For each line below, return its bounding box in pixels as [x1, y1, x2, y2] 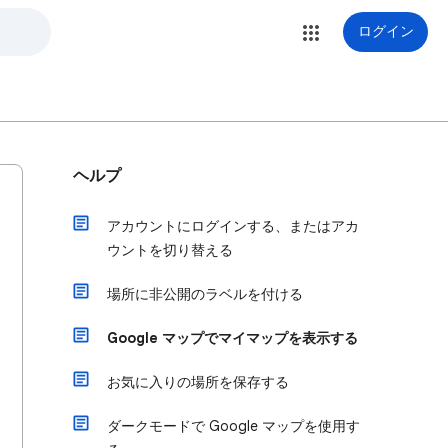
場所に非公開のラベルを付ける [107, 285, 303, 303]
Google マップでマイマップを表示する [107, 329, 358, 347]
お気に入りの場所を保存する [107, 373, 289, 391]
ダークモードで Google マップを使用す [107, 417, 360, 435]
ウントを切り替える [107, 241, 233, 259]
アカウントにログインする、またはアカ [107, 217, 359, 235]
